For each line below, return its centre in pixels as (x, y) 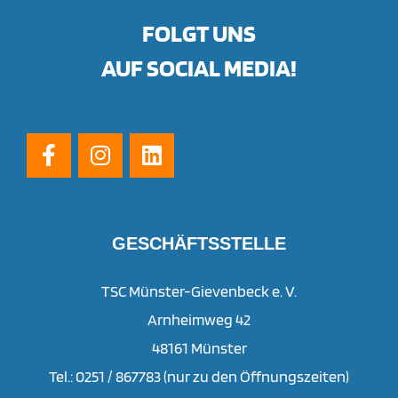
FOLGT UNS (199, 32)
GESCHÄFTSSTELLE (199, 243)
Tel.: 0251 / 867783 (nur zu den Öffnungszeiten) (199, 376)
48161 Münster (199, 347)
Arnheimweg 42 (199, 319)
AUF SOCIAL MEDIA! (199, 67)
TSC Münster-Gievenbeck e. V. (199, 291)
